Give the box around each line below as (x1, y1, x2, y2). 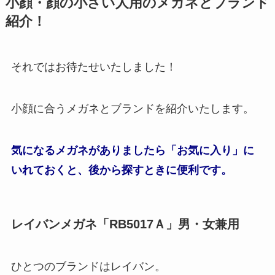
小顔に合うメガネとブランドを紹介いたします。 (10, 102, 254, 115)
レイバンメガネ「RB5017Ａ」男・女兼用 (10, 217, 239, 231)
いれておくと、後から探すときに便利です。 (10, 163, 232, 176)
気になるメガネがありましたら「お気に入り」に (10, 144, 254, 157)
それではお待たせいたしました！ (10, 61, 177, 74)
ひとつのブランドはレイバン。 (10, 260, 166, 273)
